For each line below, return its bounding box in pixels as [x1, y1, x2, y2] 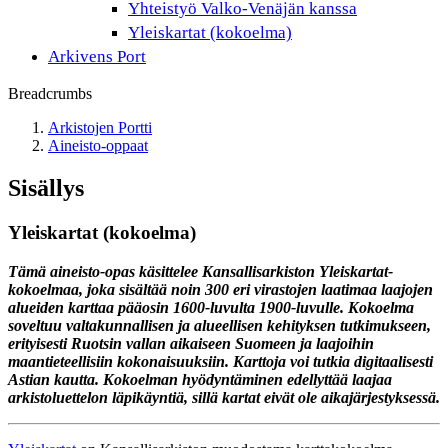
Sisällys [8, 174, 84, 201]
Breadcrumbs [8, 85, 92, 102]
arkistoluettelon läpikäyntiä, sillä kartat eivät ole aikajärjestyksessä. [8, 388, 440, 406]
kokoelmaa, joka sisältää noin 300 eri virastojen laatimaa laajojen [8, 280, 433, 298]
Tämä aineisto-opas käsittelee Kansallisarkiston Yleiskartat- [8, 262, 393, 280]
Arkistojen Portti [48, 119, 152, 136]
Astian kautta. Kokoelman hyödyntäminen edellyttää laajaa [8, 370, 392, 388]
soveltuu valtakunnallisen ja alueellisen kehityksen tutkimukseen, [8, 316, 431, 334]
